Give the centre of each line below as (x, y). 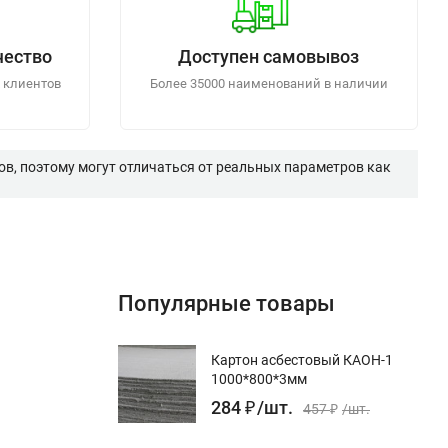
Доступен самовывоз (269, 56)
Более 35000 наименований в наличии (268, 83)
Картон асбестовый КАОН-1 (302, 359)
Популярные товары (226, 303)
